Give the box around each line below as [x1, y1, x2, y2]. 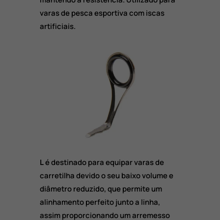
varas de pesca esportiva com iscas [39, 7, 165, 18]
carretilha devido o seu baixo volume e [39, 170, 173, 181]
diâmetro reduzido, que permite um [39, 184, 162, 194]
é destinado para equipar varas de [43, 157, 164, 168]
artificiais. [39, 21, 76, 31]
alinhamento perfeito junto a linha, [39, 197, 160, 208]
